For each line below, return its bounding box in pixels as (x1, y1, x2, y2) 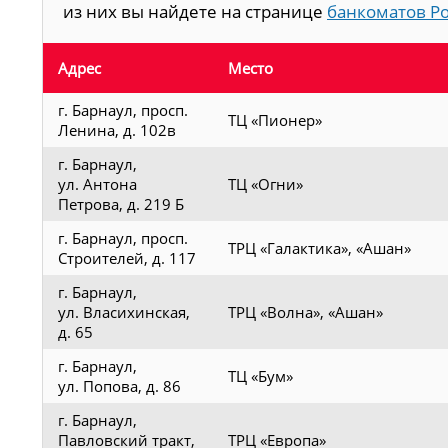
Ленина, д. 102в (58, 119, 176, 140)
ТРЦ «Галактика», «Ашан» (228, 237, 411, 258)
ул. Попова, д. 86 (58, 375, 181, 396)
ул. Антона (58, 173, 137, 194)
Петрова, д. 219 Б (58, 193, 184, 214)
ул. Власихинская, (58, 301, 190, 322)
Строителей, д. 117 (58, 247, 196, 268)
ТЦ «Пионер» (228, 109, 322, 130)
